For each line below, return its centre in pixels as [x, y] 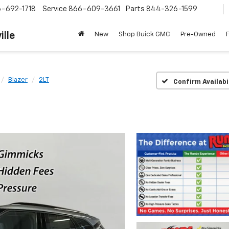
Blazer [18, 80]
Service [55, 9]
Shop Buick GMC [144, 35]
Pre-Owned [198, 35]
